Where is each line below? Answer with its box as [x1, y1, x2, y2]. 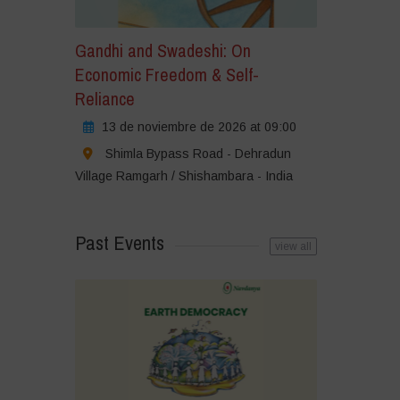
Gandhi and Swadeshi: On [74, 38, 251, 63]
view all [274, 240, 312, 254]
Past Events [74, 229, 164, 257]
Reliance [74, 87, 135, 112]
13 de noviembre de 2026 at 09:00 [101, 120, 296, 135]
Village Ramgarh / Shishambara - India [74, 169, 293, 184]
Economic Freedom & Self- [74, 62, 259, 87]
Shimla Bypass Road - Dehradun [104, 146, 291, 162]
